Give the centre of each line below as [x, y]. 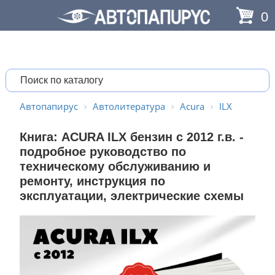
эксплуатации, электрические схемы [131, 196]
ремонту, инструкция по [92, 181]
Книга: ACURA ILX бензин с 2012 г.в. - [131, 137]
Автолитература [129, 106]
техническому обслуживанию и [115, 166]
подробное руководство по [103, 152]
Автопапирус [48, 106]
